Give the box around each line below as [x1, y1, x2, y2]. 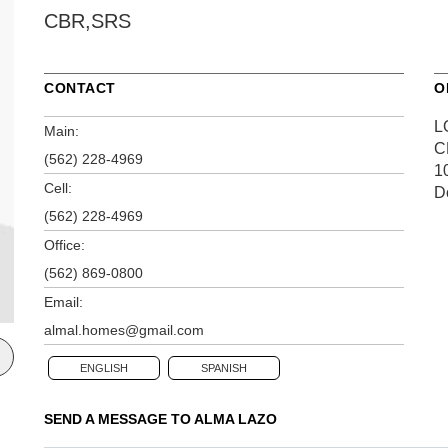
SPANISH [201, 361, 247, 374]
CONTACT [44, 79, 116, 96]
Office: [44, 236, 85, 253]
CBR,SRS [44, 9, 131, 32]
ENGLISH [80, 361, 128, 374]
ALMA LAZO [194, 410, 277, 427]
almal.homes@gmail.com [44, 321, 204, 338]
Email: [44, 293, 83, 310]
